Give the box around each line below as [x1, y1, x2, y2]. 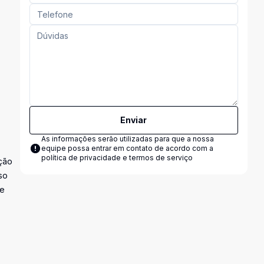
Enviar [120, 115, 147, 125]
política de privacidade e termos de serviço [41, 153, 193, 162]
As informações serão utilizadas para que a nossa [41, 134, 214, 143]
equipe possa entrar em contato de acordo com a [41, 144, 213, 153]
